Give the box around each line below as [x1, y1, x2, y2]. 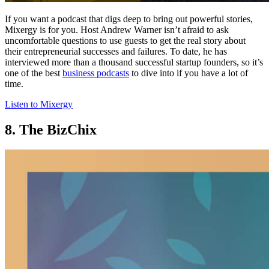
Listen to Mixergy [5, 98, 73, 109]
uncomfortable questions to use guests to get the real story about [5, 35, 246, 46]
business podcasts [62, 67, 129, 78]
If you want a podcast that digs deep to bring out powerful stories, [5, 13, 253, 24]
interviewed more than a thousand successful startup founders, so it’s [5, 56, 263, 67]
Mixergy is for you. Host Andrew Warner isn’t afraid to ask [5, 24, 229, 35]
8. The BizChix [5, 121, 97, 138]
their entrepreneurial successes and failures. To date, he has [5, 46, 227, 56]
